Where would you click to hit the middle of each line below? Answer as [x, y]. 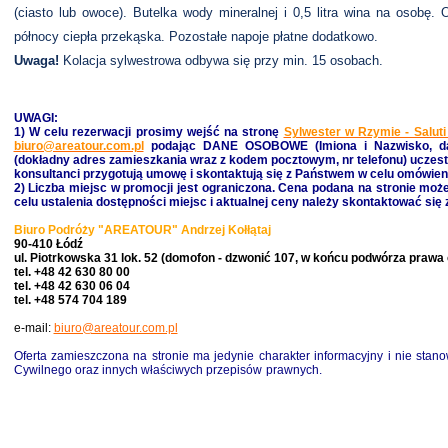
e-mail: [33, 328]
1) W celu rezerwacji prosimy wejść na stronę [148, 132]
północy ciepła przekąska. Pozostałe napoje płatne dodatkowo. [195, 36]
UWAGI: [35, 118]
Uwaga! [36, 60]
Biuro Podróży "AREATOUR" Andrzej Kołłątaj [142, 230]
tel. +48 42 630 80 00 [73, 272]
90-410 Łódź [48, 244]
